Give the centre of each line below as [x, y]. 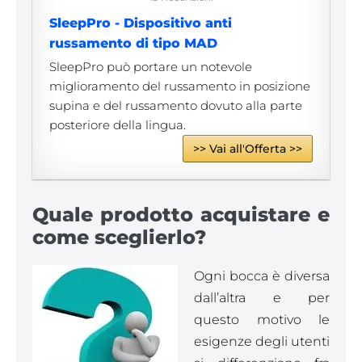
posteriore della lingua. [118, 125]
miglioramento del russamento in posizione [180, 86]
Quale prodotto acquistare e [181, 215]
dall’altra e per [262, 298]
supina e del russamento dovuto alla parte [176, 105]
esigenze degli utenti [262, 341]
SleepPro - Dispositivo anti [141, 23]
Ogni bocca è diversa [262, 276]
